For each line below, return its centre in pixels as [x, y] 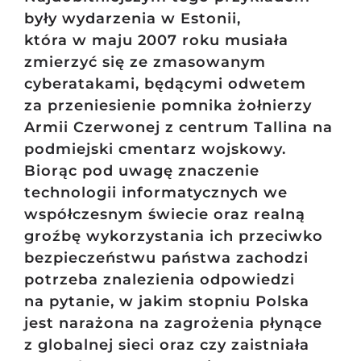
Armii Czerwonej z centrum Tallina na [178, 128]
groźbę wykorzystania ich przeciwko [173, 237]
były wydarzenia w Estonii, [132, 19]
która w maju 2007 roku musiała [156, 41]
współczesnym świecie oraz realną [164, 215]
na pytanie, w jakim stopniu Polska [166, 302]
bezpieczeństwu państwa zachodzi [166, 258]
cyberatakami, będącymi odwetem [165, 84]
